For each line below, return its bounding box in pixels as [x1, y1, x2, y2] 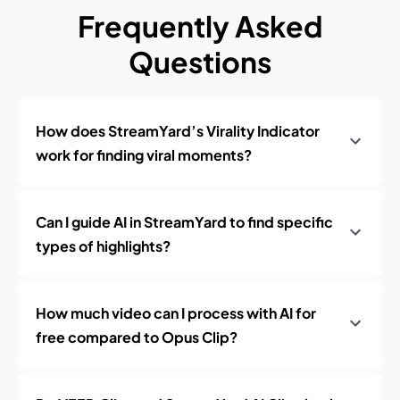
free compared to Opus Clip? [36, 328, 237, 346]
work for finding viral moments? [36, 146, 252, 164]
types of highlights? [36, 237, 171, 255]
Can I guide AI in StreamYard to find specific [36, 212, 333, 231]
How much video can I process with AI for [36, 304, 316, 322]
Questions [129, 44, 271, 79]
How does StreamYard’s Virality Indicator [36, 121, 320, 140]
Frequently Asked [77, 8, 323, 44]
